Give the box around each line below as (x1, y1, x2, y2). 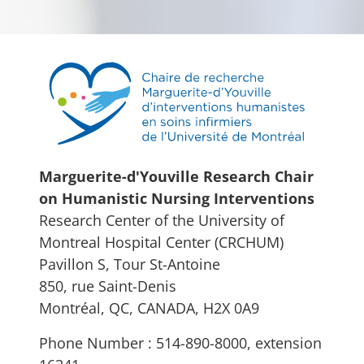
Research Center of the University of (39, 209, 284, 230)
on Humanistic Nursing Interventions (39, 187, 314, 208)
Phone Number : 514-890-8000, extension (39, 331, 322, 353)
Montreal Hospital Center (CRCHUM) (39, 231, 284, 252)
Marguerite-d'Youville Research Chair (39, 165, 314, 186)
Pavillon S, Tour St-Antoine (39, 253, 220, 274)
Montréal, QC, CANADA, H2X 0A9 (39, 297, 259, 318)
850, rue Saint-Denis (39, 275, 176, 296)
